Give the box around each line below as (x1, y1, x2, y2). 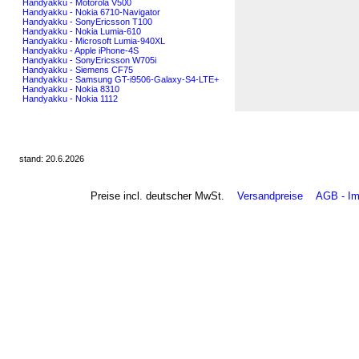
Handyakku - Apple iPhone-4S (22, 45, 139, 55)
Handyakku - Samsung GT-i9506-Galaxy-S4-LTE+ (22, 74, 219, 84)
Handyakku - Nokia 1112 (22, 93, 118, 103)
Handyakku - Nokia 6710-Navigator (22, 6, 160, 17)
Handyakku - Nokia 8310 (22, 83, 119, 94)
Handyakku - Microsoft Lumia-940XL (22, 35, 165, 46)
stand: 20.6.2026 (19, 153, 84, 163)
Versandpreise (236, 189, 303, 202)
